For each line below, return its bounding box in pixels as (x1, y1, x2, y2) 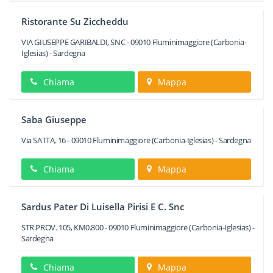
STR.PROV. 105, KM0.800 (21, 222, 104, 233)
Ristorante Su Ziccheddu (21, 15, 129, 27)
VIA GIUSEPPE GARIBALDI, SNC (21, 37, 126, 48)
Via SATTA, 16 (21, 135, 66, 146)
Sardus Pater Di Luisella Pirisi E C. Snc (21, 200, 184, 213)
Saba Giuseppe (21, 113, 87, 126)
